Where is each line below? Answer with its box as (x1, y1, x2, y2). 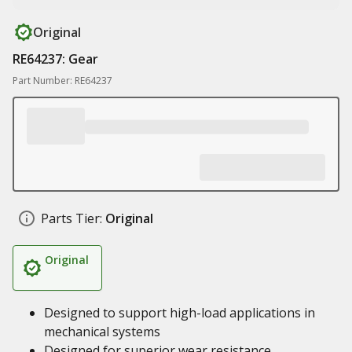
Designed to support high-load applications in (44, 304, 315, 321)
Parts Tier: (41, 210, 102, 227)
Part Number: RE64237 (13, 74, 112, 87)
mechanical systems (44, 323, 160, 340)
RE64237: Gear (13, 50, 98, 68)
